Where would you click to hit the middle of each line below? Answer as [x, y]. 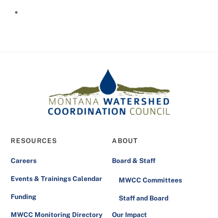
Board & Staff [134, 161]
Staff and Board [144, 198]
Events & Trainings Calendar [57, 179]
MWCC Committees [151, 180]
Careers [24, 161]
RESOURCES [34, 140]
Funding [24, 196]
